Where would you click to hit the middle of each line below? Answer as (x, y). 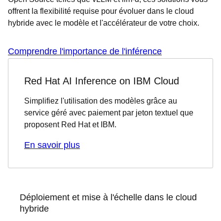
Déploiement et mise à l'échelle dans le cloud (108, 197)
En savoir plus (52, 145)
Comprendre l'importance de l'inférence (85, 51)
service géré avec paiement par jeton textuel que (109, 113)
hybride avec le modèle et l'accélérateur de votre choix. (105, 23)
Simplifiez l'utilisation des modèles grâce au (101, 101)
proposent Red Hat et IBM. (71, 125)
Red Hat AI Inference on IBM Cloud (102, 81)
